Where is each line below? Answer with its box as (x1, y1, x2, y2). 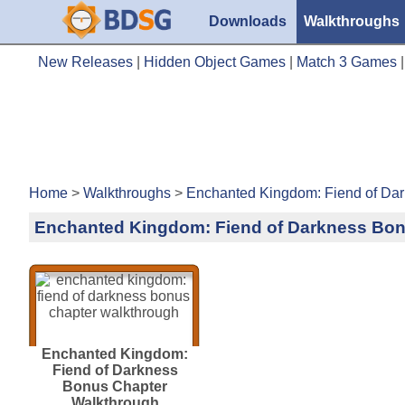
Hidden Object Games (144, 53, 286, 70)
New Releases (38, 53, 133, 70)
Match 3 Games (297, 53, 397, 70)
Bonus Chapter (62, 378, 167, 394)
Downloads (209, 14, 287, 29)
